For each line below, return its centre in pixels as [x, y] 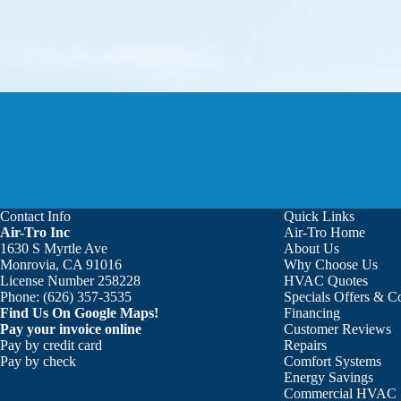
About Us [312, 248]
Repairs [306, 345]
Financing [312, 313]
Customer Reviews [338, 329]
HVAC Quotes [326, 281]
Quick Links [320, 216]
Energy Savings [329, 377]
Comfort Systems [333, 361]
